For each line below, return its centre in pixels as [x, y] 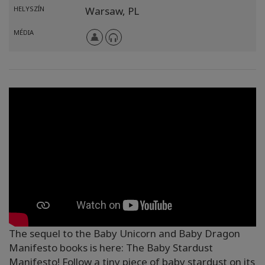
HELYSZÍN [29, 8]
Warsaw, [106, 11]
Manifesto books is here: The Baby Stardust [111, 248]
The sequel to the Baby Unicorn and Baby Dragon [125, 234]
